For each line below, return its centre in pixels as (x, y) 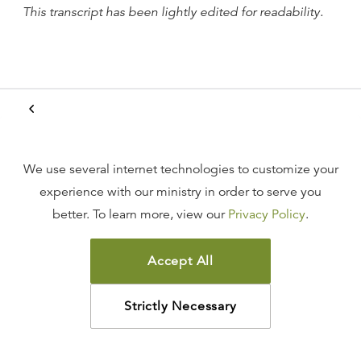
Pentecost (76, 298)
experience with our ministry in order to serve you (180, 192)
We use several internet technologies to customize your (180, 169)
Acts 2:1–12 (59, 338)
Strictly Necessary (180, 306)
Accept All (180, 261)
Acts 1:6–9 (56, 210)
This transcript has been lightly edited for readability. (173, 12)
